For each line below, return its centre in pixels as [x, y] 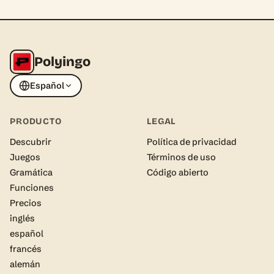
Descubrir [31, 142]
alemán [25, 265]
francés [26, 249]
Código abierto [178, 173]
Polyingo [62, 61]
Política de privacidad [192, 142]
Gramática [31, 173]
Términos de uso [181, 157]
